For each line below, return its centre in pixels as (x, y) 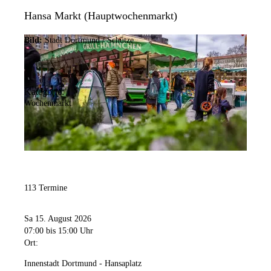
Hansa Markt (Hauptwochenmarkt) (101, 16)
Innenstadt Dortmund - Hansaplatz (83, 264)
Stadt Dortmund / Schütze (89, 41)
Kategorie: (44, 92)
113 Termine (46, 188)
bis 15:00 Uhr (70, 231)
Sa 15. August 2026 (58, 219)
